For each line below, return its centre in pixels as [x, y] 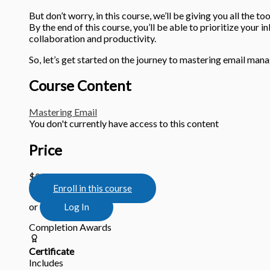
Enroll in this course [93, 188]
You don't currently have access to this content [124, 124]
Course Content [80, 86]
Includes [46, 263]
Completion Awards [70, 227]
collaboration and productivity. [93, 38]
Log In [77, 207]
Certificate [52, 251]
